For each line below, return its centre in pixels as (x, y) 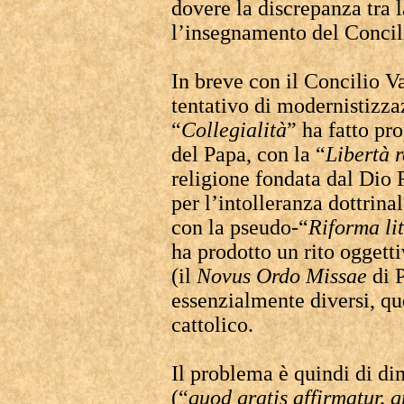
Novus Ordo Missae (282, 276)
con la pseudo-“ (240, 227)
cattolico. (212, 325)
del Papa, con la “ (248, 154)
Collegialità (234, 130)
